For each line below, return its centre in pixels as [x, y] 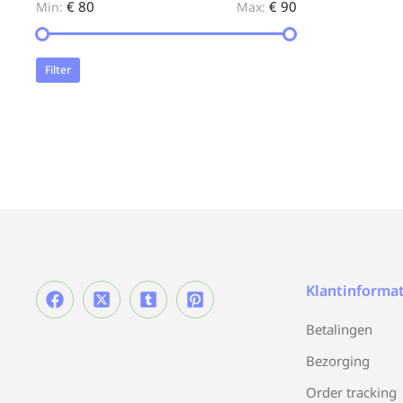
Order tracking [351, 392]
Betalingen [339, 329]
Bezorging [338, 361]
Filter [58, 70]
